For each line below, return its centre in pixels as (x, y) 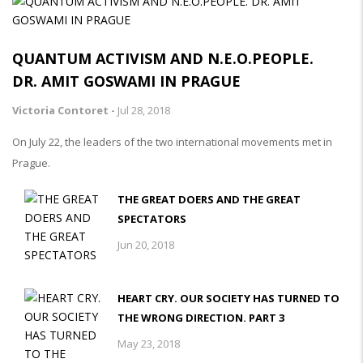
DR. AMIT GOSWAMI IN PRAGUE (126, 81)
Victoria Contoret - (65, 110)
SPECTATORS (152, 218)
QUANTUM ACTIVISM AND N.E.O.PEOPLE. (163, 58)
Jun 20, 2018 (146, 244)
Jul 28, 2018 (144, 110)
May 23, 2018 (149, 343)
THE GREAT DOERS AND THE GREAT (209, 199)
